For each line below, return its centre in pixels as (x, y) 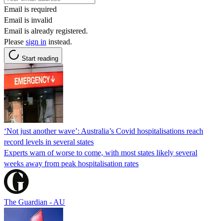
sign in (36, 41)
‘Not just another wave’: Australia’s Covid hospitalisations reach (104, 131)
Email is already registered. (46, 31)
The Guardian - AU (35, 202)
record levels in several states (49, 142)
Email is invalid (28, 20)
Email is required (30, 9)
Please (15, 41)
